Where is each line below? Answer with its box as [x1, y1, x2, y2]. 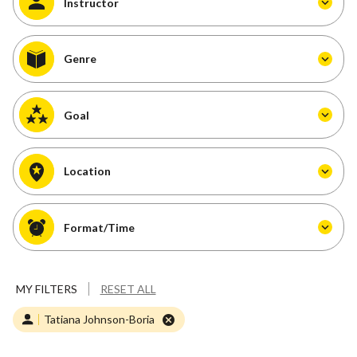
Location [64, 164, 111, 178]
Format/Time [64, 220, 135, 234]
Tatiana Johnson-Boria [44, 312, 155, 326]
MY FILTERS [15, 281, 77, 296]
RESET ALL [100, 281, 156, 296]
